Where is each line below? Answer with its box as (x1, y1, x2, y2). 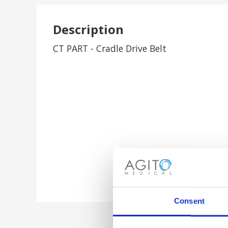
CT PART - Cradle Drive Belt (53, 42, 166, 54)
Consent (174, 196, 205, 206)
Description (53, 21, 124, 38)
